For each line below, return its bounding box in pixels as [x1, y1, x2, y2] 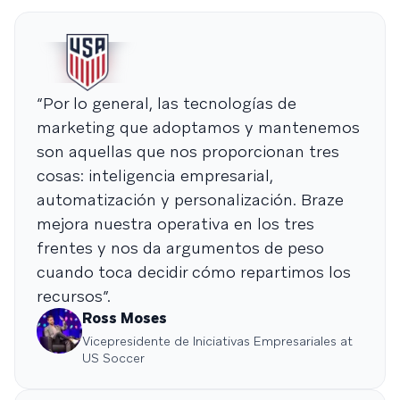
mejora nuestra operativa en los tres [37, 212, 314, 234]
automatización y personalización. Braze [37, 188, 344, 210]
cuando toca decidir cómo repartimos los [37, 261, 351, 282]
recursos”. [37, 285, 111, 306]
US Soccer [82, 349, 145, 366]
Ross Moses [82, 308, 167, 328]
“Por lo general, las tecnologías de [37, 92, 296, 113]
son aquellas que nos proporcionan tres [37, 140, 339, 162]
